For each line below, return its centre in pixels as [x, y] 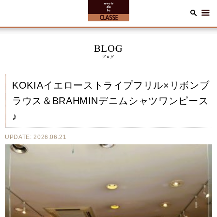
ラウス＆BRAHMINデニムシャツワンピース [110, 101]
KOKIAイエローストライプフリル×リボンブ [111, 85]
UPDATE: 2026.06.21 [36, 137]
